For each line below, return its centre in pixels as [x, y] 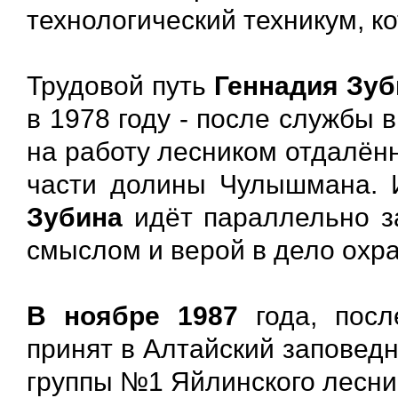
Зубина [75, 217]
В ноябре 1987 [132, 315]
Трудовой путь [120, 85]
